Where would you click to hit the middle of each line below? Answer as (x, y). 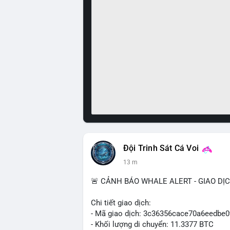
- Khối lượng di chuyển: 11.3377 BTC (152, 224)
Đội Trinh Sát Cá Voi (161, 148)
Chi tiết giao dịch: (121, 203)
